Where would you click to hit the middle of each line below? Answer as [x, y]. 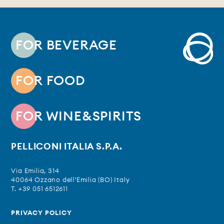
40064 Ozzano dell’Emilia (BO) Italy [70, 180]
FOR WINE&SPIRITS [79, 116]
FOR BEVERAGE [66, 45]
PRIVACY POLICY [41, 213]
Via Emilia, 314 [35, 171]
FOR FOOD [50, 80]
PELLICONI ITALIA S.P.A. [67, 146]
